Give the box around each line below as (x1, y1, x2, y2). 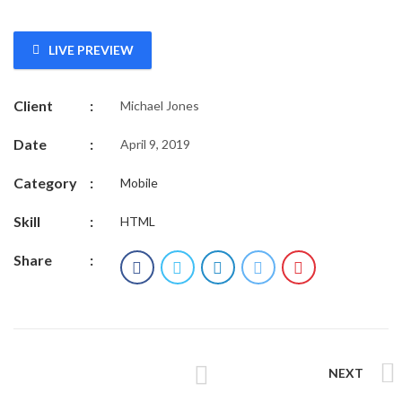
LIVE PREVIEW (48, 42, 134, 57)
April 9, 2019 (119, 136, 190, 152)
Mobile (119, 175, 158, 190)
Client (13, 97, 53, 114)
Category (13, 174, 77, 191)
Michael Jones (119, 98, 199, 113)
